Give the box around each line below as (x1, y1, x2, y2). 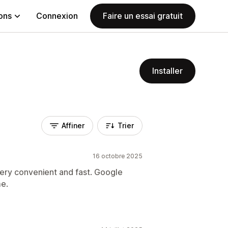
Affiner (62, 121, 84, 130)
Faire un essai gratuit (103, 11, 183, 21)
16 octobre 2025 (93, 152, 142, 160)
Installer (152, 66, 183, 76)
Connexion (36, 11, 78, 21)
